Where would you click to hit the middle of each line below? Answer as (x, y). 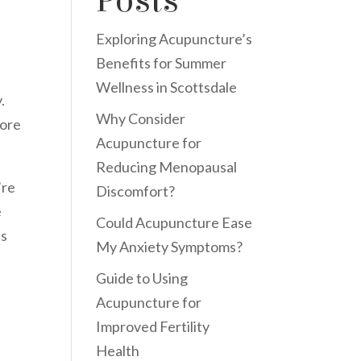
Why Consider (141, 118)
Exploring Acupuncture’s (174, 38)
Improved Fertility (153, 326)
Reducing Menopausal (167, 166)
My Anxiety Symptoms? (170, 246)
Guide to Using (142, 278)
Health (118, 350)
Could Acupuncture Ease (174, 222)
